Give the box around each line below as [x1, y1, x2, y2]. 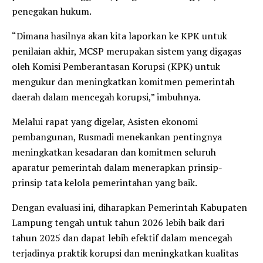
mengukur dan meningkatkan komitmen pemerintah [12, 75, 235, 88]
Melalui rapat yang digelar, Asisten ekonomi [12, 114, 198, 128]
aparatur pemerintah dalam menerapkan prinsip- [12, 160, 222, 174]
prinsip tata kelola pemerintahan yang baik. [12, 176, 197, 189]
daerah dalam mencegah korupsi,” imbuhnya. [12, 90, 201, 103]
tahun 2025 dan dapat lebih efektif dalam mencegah [12, 231, 232, 244]
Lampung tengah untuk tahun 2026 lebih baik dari [12, 215, 224, 229]
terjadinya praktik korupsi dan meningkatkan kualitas [12, 246, 238, 259]
